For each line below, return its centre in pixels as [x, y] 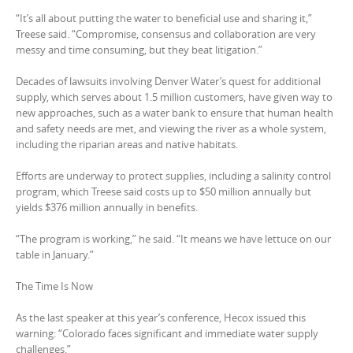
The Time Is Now [54, 286]
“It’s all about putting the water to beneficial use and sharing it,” [164, 18]
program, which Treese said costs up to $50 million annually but [163, 191]
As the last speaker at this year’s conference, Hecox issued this [161, 318]
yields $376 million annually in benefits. [107, 207]
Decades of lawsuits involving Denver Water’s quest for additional [168, 81]
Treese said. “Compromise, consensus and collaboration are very [166, 34]
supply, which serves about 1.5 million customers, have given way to [174, 97]
